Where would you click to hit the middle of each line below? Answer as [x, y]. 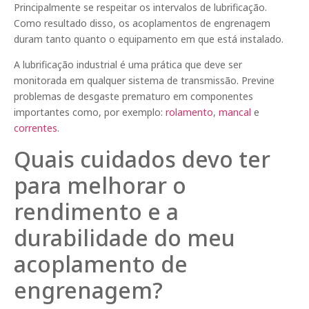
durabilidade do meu [124, 237]
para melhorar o [100, 185]
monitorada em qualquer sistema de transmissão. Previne [144, 81]
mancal [235, 112]
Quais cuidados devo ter [142, 159]
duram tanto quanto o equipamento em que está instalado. [149, 39]
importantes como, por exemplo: [90, 112]
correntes [36, 128]
